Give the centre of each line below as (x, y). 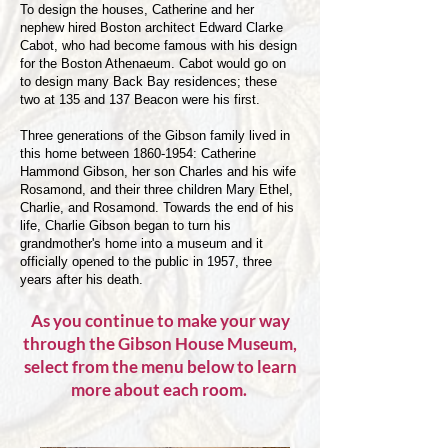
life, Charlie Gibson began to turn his (125, 225)
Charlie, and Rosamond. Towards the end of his (157, 207)
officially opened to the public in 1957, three (146, 261)
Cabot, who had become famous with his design (158, 45)
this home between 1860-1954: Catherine (138, 153)
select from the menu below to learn (160, 366)
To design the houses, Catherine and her (137, 9)
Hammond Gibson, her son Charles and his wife (158, 171)
